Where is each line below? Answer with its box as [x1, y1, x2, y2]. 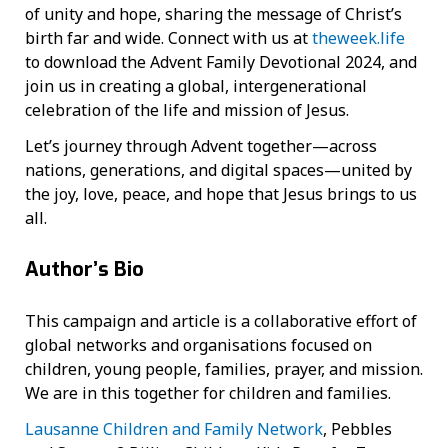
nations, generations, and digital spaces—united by [25, 159, 412, 182]
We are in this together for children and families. [25, 382, 395, 405]
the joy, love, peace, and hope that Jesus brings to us [25, 183, 417, 206]
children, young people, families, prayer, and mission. [25, 358, 423, 381]
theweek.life [312, 27, 405, 50]
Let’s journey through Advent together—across [25, 135, 377, 158]
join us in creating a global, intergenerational [25, 75, 367, 98]
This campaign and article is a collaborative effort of [25, 310, 417, 333]
